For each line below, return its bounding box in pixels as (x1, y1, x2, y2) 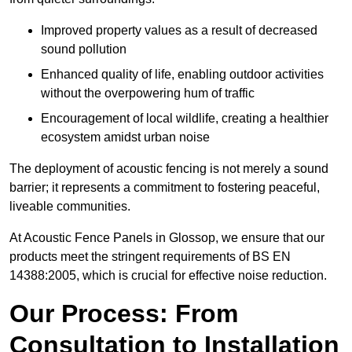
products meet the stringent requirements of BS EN (9, 250, 291, 264)
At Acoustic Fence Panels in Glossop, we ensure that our (9, 231, 324, 245)
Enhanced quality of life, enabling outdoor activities (41, 68, 324, 82)
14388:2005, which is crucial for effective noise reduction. (9, 269, 327, 283)
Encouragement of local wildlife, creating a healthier (41, 112, 328, 126)
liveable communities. (9, 200, 130, 214)
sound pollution (41, 42, 126, 57)
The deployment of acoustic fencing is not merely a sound (9, 162, 328, 176)
